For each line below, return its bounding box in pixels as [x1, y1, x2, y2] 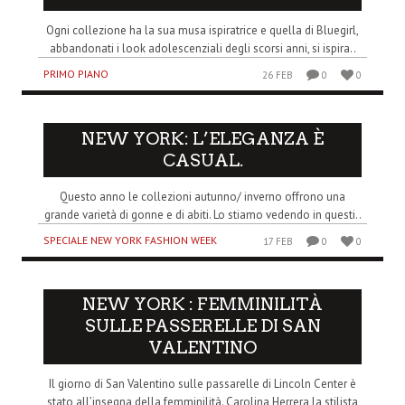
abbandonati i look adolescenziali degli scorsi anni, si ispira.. [49, 40, 356, 56]
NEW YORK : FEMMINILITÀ [82, 294, 323, 316]
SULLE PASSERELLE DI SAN [84, 316, 321, 337]
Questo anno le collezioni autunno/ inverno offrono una [60, 188, 345, 204]
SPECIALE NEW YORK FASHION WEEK [43, 232, 217, 247]
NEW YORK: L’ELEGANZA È [81, 127, 324, 149]
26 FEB [262, 68, 294, 81]
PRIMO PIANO [43, 66, 108, 80]
